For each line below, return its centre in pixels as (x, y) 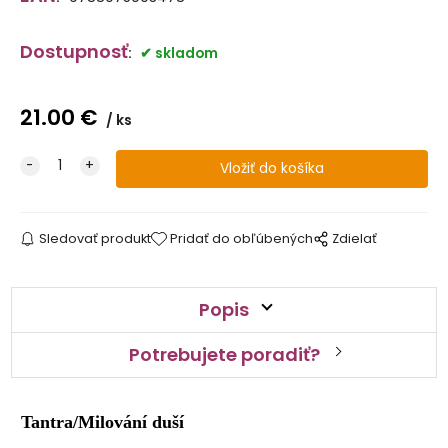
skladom (186, 53)
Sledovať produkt (94, 238)
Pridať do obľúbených (242, 238)
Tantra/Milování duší (103, 421)
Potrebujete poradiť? (224, 354)
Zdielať (355, 238)
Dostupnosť (73, 51)
